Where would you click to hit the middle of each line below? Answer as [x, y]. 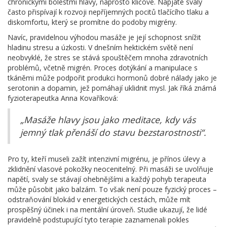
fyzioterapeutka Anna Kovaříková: [63, 98]
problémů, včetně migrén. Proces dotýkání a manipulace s [103, 68]
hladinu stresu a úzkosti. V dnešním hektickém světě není [100, 48]
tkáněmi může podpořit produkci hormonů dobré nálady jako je [112, 78]
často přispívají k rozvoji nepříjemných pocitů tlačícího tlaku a [108, 12]
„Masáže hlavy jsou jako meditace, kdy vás [108, 120]
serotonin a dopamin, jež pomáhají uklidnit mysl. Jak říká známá [112, 88]
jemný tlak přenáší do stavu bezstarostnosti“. [113, 133]
